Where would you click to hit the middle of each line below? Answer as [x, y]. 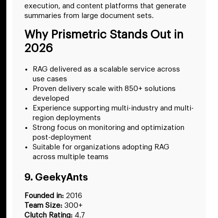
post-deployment [62, 138]
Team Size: [43, 206]
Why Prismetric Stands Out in [104, 35]
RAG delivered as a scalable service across [106, 70]
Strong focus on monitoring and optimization [109, 128]
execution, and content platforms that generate [105, 6]
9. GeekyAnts [56, 178]
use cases [50, 79]
